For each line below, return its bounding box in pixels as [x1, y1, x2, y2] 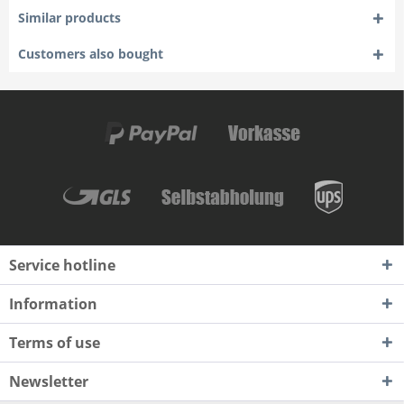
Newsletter [9, 372, 88, 391]
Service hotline [9, 255, 115, 275]
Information [9, 294, 97, 314]
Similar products [18, 9, 121, 26]
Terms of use [9, 333, 100, 353]
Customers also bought [18, 45, 163, 62]
